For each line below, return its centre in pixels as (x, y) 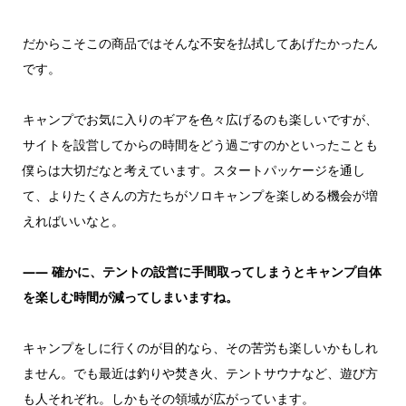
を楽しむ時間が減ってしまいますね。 (130, 297)
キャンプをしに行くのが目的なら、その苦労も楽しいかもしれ (200, 348)
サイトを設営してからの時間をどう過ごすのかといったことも (200, 145)
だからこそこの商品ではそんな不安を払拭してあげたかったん (200, 43)
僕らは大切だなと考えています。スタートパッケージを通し (193, 170)
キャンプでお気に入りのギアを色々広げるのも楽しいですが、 (200, 120)
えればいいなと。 (73, 221)
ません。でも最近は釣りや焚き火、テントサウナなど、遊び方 (200, 373)
